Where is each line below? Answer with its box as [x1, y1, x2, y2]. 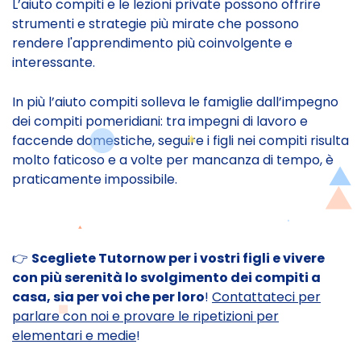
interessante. [12, 53, 95, 73]
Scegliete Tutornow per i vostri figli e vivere [31, 249, 325, 268]
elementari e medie [12, 326, 136, 346]
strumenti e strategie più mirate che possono [12, 15, 299, 34]
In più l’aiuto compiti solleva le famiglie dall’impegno [12, 93, 338, 112]
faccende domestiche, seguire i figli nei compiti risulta [12, 131, 349, 151]
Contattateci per [212, 288, 321, 307]
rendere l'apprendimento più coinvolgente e [12, 34, 293, 53]
